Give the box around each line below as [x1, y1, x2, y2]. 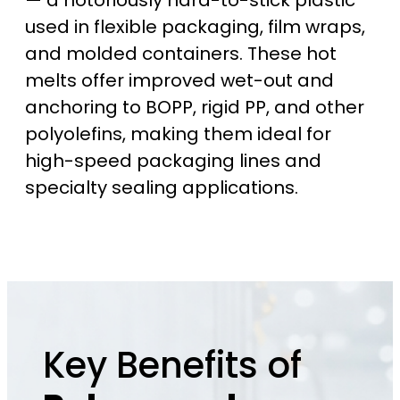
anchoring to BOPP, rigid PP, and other [25, 95, 364, 121]
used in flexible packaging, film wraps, [25, 14, 365, 40]
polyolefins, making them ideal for [25, 121, 331, 147]
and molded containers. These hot [25, 41, 337, 67]
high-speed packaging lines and [25, 148, 321, 174]
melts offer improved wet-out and [25, 68, 334, 94]
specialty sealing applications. [25, 175, 298, 201]
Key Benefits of [43, 340, 302, 391]
